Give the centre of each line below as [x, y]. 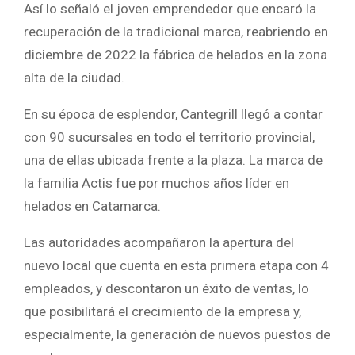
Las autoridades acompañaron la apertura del [159, 242]
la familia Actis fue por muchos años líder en [157, 183]
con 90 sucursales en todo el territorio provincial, [169, 137]
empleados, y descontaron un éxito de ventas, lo [166, 288]
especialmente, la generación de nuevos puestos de [177, 334]
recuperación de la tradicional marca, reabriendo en [176, 31]
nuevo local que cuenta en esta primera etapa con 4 [176, 265]
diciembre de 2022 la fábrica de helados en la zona [176, 54]
